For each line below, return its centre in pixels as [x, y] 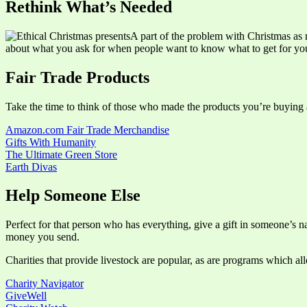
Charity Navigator [45, 284]
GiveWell [26, 296]
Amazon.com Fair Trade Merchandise [87, 130]
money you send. [42, 237]
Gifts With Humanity [51, 142]
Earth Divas [31, 167]
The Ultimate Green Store [61, 154]
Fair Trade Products [77, 77]
